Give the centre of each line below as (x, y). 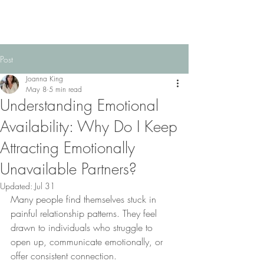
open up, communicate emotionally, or (88, 242)
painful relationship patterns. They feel (85, 213)
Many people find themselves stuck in (85, 199)
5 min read (65, 89)
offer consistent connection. (65, 256)
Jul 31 (45, 186)
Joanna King (44, 79)
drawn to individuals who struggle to (83, 227)
